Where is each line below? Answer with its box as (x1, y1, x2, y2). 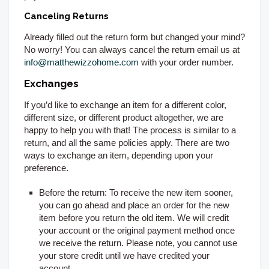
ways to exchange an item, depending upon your (24, 150, 213, 161)
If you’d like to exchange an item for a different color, (24, 100, 226, 110)
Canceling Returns (24, 11, 109, 22)
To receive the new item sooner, (107, 187, 233, 198)
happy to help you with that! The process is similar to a (24, 125, 236, 136)
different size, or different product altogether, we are (24, 112, 223, 123)
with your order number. (139, 57, 236, 68)
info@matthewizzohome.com (24, 57, 139, 68)
